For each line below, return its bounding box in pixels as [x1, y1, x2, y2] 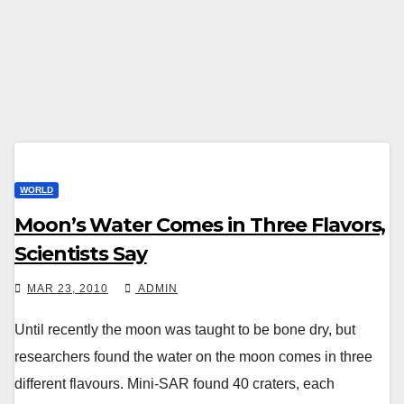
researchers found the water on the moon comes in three [14, 349, 372, 364]
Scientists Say [14, 242, 147, 266]
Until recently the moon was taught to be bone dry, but [14, 322, 355, 337]
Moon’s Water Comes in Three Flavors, [14, 213, 386, 237]
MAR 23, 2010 [27, 282, 108, 295]
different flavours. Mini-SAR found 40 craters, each [14, 376, 335, 391]
